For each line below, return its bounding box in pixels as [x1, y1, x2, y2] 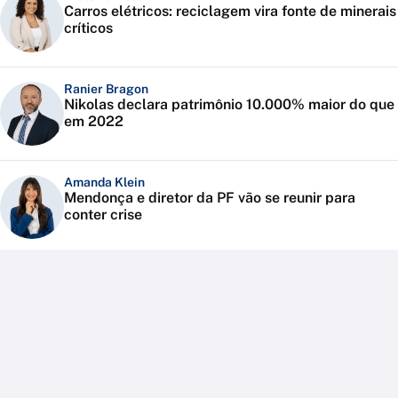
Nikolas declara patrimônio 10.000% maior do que [64, 96, 394, 114]
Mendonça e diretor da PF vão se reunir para [64, 189, 355, 207]
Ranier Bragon [64, 82, 148, 97]
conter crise [64, 206, 142, 224]
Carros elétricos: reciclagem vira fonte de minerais [64, 3, 396, 20]
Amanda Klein [64, 175, 145, 190]
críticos [64, 20, 113, 37]
